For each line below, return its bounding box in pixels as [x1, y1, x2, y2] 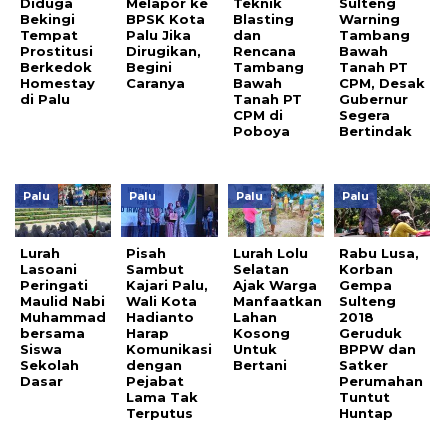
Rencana [232, 42, 296, 59]
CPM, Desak [339, 74, 426, 91]
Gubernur [339, 90, 409, 107]
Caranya [126, 74, 186, 91]
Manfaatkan [232, 292, 322, 309]
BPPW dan [339, 340, 417, 357]
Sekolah [20, 356, 79, 373]
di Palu [20, 90, 70, 107]
